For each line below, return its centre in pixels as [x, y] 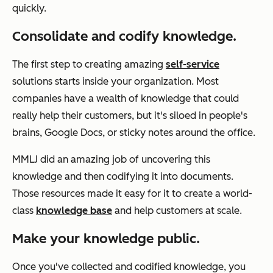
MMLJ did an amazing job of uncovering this [111, 159]
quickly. [29, 8]
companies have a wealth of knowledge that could [126, 98]
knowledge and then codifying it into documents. [123, 176]
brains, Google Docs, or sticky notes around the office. [134, 132]
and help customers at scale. [177, 210]
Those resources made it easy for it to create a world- [132, 193]
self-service [193, 64]
